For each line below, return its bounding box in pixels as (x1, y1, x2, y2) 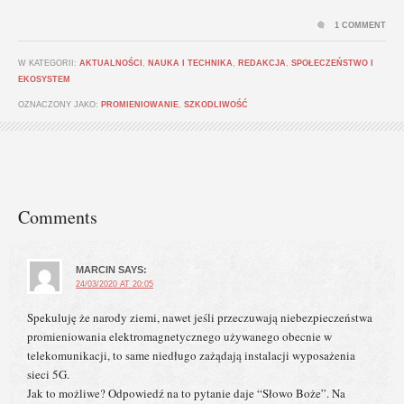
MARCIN (76, 264, 115, 276)
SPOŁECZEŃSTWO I (291, 59, 373, 69)
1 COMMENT (335, 21, 386, 31)
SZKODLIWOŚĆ (184, 100, 248, 110)
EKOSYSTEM (18, 75, 70, 85)
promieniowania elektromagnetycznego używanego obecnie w (27, 328, 332, 345)
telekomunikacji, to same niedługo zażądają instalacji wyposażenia (27, 347, 355, 364)
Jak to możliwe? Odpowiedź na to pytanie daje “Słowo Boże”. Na (27, 385, 345, 402)
